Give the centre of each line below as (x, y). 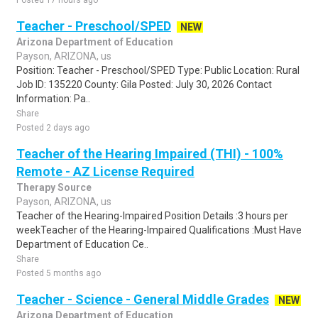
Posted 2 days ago (53, 128)
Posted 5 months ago (59, 273)
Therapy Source (54, 187)
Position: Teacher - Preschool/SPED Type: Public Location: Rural (158, 70)
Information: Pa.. (53, 99)
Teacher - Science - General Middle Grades (143, 299)
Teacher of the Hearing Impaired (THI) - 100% (150, 154)
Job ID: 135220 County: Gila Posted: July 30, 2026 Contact (144, 84)
